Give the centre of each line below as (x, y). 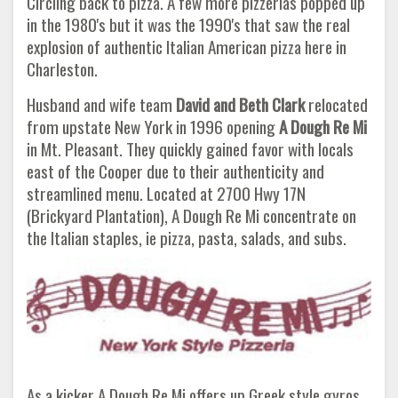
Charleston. (62, 68)
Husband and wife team (101, 104)
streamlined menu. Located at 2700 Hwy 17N (166, 193)
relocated (336, 104)
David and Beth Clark (240, 104)
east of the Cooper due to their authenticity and (175, 171)
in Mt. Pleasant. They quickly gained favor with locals (190, 148)
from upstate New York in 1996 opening (153, 126)
